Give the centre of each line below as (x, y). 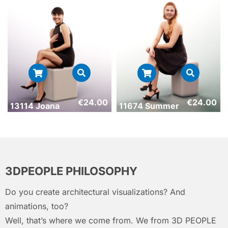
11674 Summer (149, 106)
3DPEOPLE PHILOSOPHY (71, 171)
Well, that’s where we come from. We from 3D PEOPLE (111, 220)
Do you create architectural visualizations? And (95, 192)
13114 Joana (35, 106)
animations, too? (37, 206)
